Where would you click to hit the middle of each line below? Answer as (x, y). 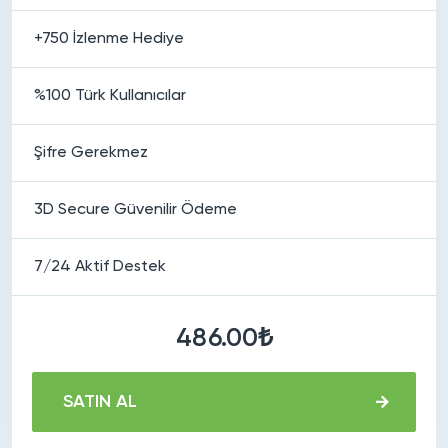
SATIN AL (100, 401)
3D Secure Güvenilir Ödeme (135, 209)
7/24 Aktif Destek (100, 266)
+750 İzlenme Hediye (109, 38)
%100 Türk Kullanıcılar (110, 95)
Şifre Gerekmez (91, 152)
